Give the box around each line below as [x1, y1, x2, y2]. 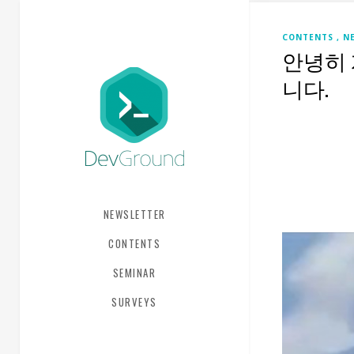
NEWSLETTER [103, 206, 166, 222]
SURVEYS [111, 294, 157, 310]
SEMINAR [112, 265, 156, 281]
